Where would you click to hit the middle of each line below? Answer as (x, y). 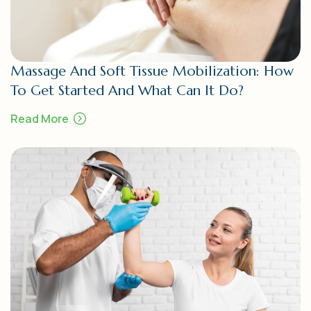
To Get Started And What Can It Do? (127, 90)
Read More (40, 118)
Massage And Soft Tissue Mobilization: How (152, 71)
